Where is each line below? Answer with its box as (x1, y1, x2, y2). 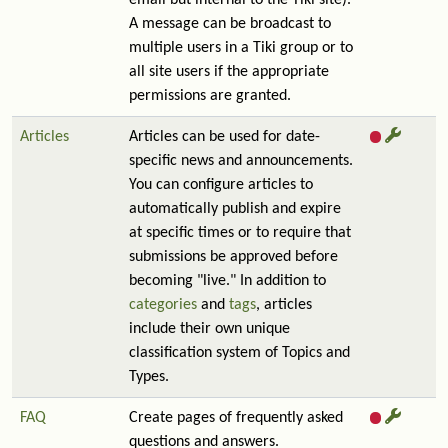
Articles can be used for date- (129, 129, 320, 145)
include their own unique (129, 321, 290, 337)
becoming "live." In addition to (129, 273, 326, 289)
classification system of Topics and (129, 345, 350, 361)
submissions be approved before (129, 249, 338, 265)
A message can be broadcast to (129, 16, 331, 32)
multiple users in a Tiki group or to (129, 40, 353, 56)
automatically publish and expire (129, 201, 341, 217)
